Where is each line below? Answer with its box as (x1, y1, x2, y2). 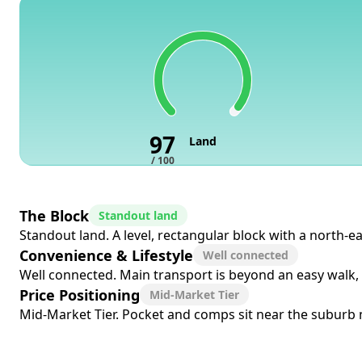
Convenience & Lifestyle (19, 245, 193, 265)
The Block (19, 205, 89, 225)
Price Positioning (19, 284, 140, 305)
